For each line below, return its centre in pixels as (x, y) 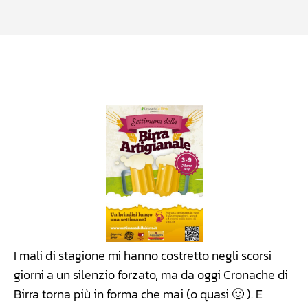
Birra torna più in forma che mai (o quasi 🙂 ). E (138, 294)
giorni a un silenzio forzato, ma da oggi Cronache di (151, 275)
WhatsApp (149, 65)
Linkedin (234, 65)
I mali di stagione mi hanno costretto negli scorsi (143, 256)
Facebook (62, 65)
